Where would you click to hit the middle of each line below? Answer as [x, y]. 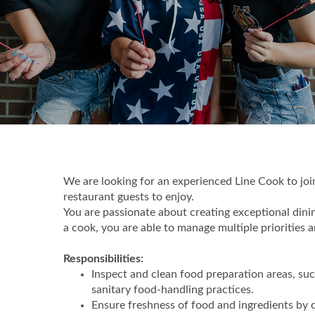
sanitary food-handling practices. [173, 290]
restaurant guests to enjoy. [129, 197]
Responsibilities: [105, 259]
